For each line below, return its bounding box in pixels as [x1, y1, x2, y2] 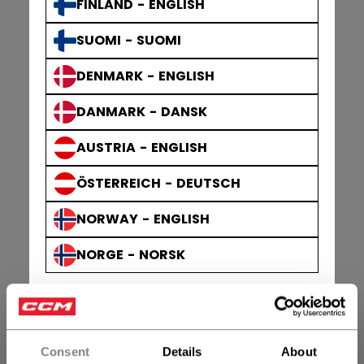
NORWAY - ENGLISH [76, 210, 210, 228]
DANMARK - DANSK [76, 102, 207, 121]
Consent [41, 344, 89, 358]
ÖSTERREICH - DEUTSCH [76, 174, 240, 193]
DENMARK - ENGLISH [76, 67, 214, 85]
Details [162, 344, 202, 358]
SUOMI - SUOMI [76, 31, 181, 50]
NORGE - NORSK [76, 245, 185, 264]
